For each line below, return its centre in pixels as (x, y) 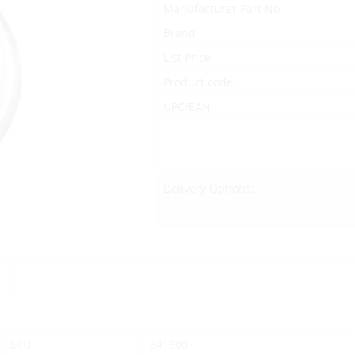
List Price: (188, 57)
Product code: (199, 82)
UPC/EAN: (188, 106)
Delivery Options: (208, 188)
